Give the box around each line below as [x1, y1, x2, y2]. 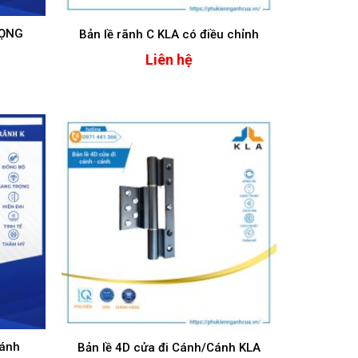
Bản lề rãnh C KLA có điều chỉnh [78, 26, 259, 42]
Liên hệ [145, 51, 193, 69]
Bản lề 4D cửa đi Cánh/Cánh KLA [77, 340, 261, 355]
